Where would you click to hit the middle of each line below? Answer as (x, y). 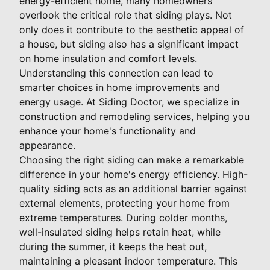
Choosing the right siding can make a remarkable (132, 160)
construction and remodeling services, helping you (134, 117)
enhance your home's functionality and (108, 131)
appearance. (47, 146)
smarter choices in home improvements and (120, 88)
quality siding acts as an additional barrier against (133, 189)
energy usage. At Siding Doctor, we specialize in (129, 102)
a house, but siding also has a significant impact (129, 44)
